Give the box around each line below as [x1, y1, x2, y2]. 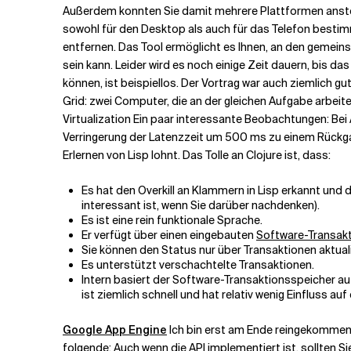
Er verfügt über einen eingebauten [81, 228, 256, 242]
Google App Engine [63, 323, 167, 337]
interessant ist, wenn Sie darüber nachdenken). [81, 198, 320, 212]
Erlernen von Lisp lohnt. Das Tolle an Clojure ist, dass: [63, 148, 331, 162]
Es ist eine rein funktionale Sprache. [81, 213, 262, 227]
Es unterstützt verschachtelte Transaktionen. [81, 258, 314, 272]
